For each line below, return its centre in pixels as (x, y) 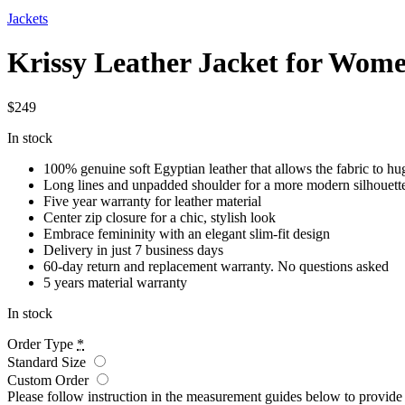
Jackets (28, 19)
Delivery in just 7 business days (133, 250)
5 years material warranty (115, 282)
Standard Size (48, 362)
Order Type (40, 344)
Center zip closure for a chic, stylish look (160, 217)
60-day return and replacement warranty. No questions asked (216, 266)
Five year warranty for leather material (152, 201)
